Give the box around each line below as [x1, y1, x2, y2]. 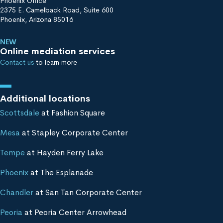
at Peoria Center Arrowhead [22, 207, 126, 218]
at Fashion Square [39, 107, 105, 118]
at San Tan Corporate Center [33, 187, 142, 198]
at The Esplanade [28, 167, 93, 178]
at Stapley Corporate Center [20, 127, 128, 138]
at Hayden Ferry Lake [25, 147, 104, 158]
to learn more [34, 57, 77, 67]
